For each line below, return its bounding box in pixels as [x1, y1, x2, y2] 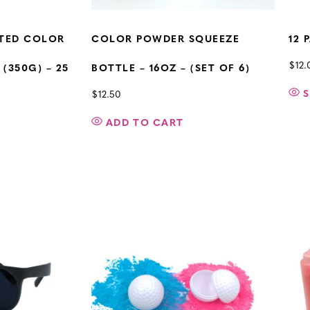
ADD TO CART [106, 118, 184, 129]
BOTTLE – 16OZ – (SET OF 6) [91, 63, 250, 74]
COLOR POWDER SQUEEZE [91, 34, 239, 45]
